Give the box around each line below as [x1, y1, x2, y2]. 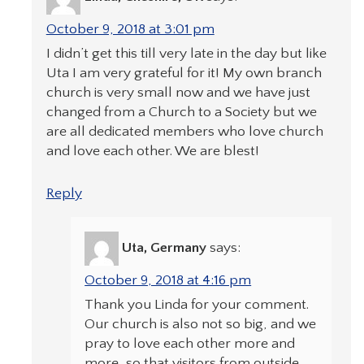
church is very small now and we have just [45, 84, 310, 101]
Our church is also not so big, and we [84, 316, 317, 333]
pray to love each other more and [84, 336, 296, 353]
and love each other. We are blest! [45, 142, 259, 159]
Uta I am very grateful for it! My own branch [45, 64, 322, 81]
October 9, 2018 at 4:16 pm [84, 272, 252, 289]
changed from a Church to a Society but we [45, 103, 317, 120]
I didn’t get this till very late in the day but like [45, 45, 327, 62]
